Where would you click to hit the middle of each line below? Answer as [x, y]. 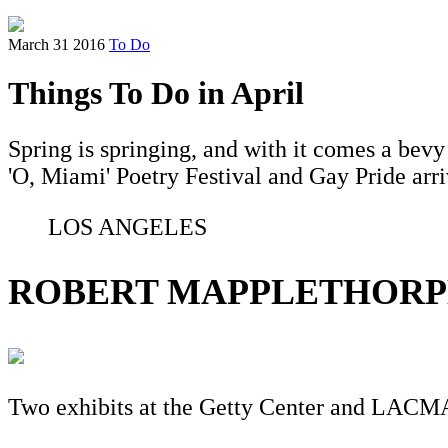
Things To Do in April [156, 93]
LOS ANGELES [127, 227]
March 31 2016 [56, 44]
